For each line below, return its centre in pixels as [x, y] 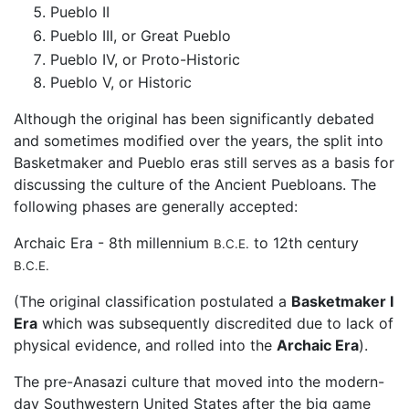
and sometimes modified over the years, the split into [199, 141]
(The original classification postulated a [152, 302]
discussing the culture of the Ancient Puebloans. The [195, 185]
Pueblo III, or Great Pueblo [141, 36]
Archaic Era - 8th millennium [114, 243]
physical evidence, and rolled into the [145, 346]
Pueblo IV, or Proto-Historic [145, 59]
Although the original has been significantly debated [194, 119]
